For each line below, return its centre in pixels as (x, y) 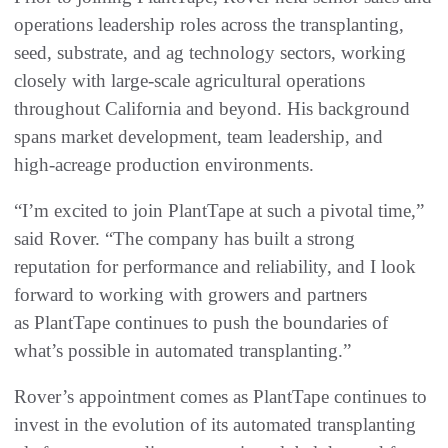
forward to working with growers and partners (190, 295)
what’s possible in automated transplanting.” (185, 351)
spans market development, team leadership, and (198, 137)
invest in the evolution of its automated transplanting (215, 425)
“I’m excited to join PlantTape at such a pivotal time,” (219, 211)
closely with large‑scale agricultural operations (189, 81)
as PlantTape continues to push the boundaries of (201, 323)
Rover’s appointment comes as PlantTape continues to (220, 397)
